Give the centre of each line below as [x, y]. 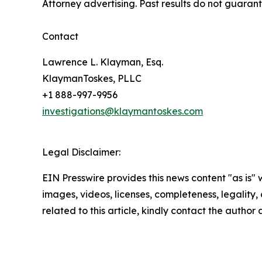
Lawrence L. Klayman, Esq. [103, 62]
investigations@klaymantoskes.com [123, 111]
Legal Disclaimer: [81, 152]
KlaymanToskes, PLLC [92, 79]
